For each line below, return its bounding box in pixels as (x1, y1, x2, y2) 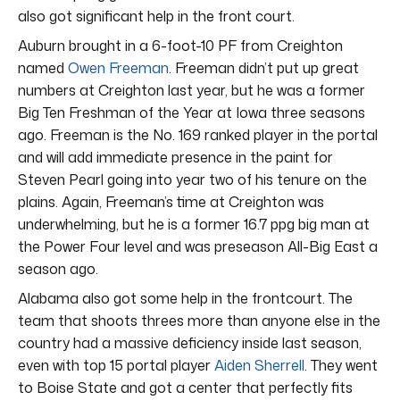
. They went (304, 354, 378, 375)
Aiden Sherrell (214, 354, 304, 375)
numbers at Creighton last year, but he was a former (18, 79, 365, 100)
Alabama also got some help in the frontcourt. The (18, 287, 353, 308)
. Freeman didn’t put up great (169, 57, 359, 78)
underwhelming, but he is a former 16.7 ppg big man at (18, 213, 370, 234)
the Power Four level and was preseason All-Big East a (18, 236, 378, 256)
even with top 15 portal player (18, 354, 214, 375)
